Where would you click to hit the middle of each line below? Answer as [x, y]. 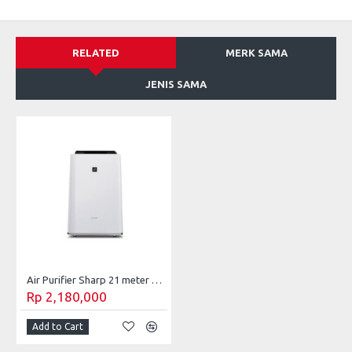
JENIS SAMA [176, 84]
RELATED [96, 53]
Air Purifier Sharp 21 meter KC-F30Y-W [157, 280]
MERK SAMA [256, 53]
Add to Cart [58, 326]
